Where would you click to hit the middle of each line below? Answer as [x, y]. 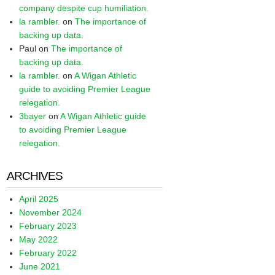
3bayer [33, 116]
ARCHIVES [35, 176]
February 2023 [48, 226]
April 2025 [39, 199]
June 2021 [40, 266]
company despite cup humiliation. [84, 8]
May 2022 [39, 239]
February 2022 [48, 253]
